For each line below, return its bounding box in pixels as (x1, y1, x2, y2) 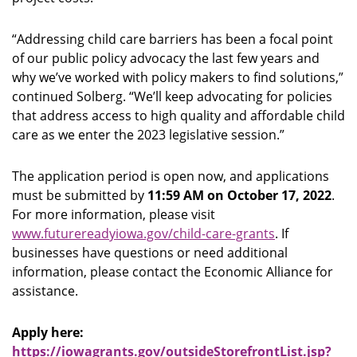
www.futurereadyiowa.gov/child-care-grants (12, 225, 275, 242)
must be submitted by (12, 186, 147, 204)
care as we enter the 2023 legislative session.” (12, 126, 284, 143)
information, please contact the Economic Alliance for (12, 263, 333, 280)
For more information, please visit (12, 206, 215, 223)
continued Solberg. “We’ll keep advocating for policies (12, 88, 332, 105)
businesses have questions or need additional (12, 244, 288, 261)
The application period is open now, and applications (12, 167, 329, 185)
